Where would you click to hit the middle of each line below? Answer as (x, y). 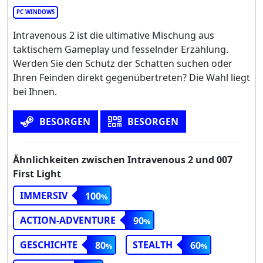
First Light (37, 173)
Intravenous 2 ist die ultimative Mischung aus (114, 35)
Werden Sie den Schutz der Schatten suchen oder (123, 63)
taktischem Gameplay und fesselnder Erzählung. (121, 49)
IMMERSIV (44, 195)
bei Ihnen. (35, 91)
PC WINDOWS (36, 12)
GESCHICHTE (49, 245)
